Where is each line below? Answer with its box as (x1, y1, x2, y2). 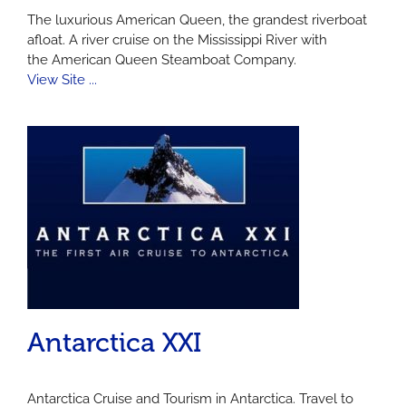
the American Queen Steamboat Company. (27, 52, 296, 69)
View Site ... (27, 72, 97, 89)
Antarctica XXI (27, 326, 201, 360)
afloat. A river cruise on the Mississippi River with (27, 32, 327, 49)
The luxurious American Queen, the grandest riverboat (27, 12, 367, 29)
